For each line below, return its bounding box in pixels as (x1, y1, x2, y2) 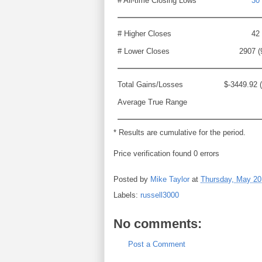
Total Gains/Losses (118, 80, 183, 89)
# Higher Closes (118, 29, 171, 38)
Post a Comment (128, 240, 185, 249)
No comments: (113, 216, 202, 231)
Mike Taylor (150, 175, 189, 184)
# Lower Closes (118, 47, 170, 56)
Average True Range (118, 98, 187, 106)
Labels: (113, 191, 140, 199)
